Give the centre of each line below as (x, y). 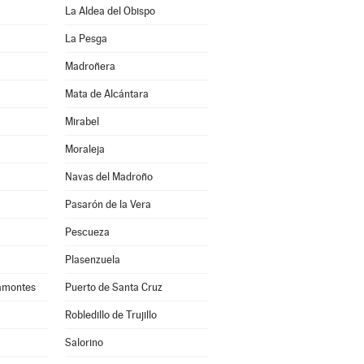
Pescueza (87, 232)
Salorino (84, 342)
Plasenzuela (92, 260)
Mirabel (82, 121)
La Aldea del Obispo (110, 11)
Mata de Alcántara (106, 94)
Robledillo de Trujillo (110, 315)
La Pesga (86, 39)
